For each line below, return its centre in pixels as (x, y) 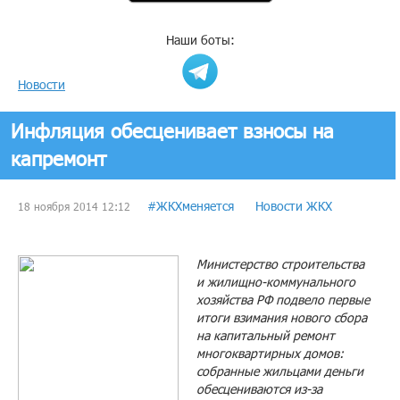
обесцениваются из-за (259, 389)
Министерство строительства (280, 264)
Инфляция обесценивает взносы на (172, 131)
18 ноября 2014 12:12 (74, 207)
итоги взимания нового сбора (282, 318)
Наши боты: (200, 40)
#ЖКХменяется (191, 206)
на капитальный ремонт (266, 336)
